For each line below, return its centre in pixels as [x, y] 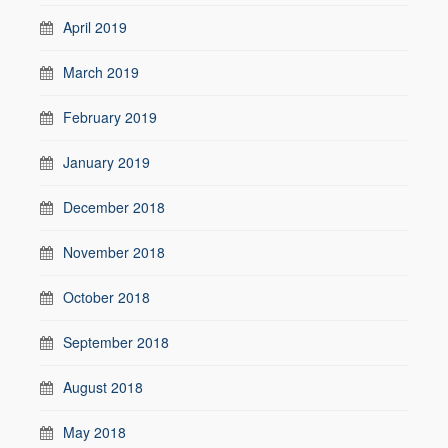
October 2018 [106, 296]
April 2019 [95, 26]
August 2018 [103, 386]
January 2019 [106, 161]
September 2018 [116, 341]
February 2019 [110, 116]
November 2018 [114, 251]
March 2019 [101, 71]
